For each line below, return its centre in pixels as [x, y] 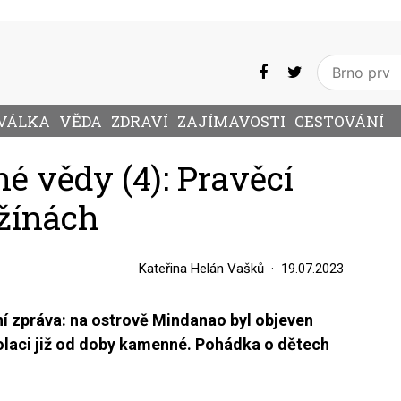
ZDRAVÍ [140, 122]
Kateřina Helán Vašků [201, 269]
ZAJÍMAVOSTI [231, 122]
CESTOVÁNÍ [339, 122]
